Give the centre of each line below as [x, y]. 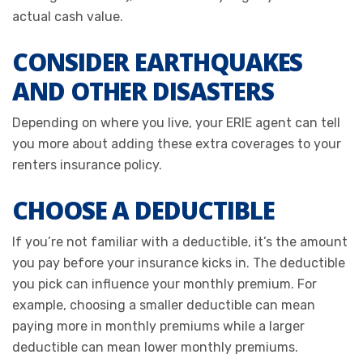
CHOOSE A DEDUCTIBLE [143, 210]
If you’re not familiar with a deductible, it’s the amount [180, 241]
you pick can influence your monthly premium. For [164, 284]
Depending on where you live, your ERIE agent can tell [176, 122]
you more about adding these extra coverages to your [177, 143]
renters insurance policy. [87, 164]
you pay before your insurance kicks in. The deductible [179, 263]
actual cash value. [68, 16]
